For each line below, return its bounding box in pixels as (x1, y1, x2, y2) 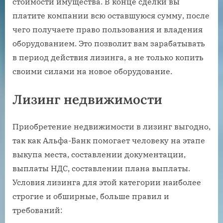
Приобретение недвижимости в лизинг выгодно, (12, 121, 211, 131)
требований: (12, 205, 63, 215)
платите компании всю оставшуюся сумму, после (12, 10, 210, 21)
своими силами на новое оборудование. (12, 66, 172, 77)
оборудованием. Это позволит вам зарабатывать (12, 38, 205, 49)
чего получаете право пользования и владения (12, 24, 203, 35)
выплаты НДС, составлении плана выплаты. (12, 163, 190, 173)
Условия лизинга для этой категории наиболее (12, 177, 201, 187)
